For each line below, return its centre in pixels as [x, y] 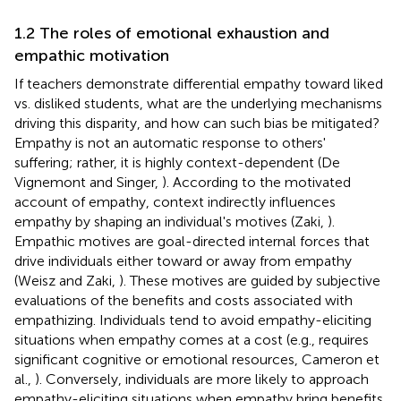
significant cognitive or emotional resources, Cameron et [197, 359]
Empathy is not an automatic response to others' [170, 142]
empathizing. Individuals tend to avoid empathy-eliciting [193, 320]
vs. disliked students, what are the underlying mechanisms [198, 103]
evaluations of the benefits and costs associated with [183, 300]
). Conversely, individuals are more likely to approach [202, 379]
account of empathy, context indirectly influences [175, 201]
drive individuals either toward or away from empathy [183, 260]
